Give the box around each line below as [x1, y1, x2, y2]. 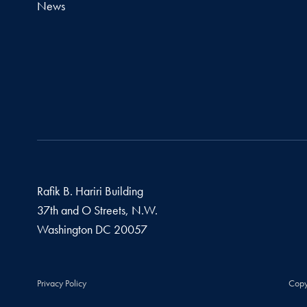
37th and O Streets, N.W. [36, 202, 158, 219]
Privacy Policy [36, 277, 86, 290]
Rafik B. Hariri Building [36, 183, 143, 199]
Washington [36, 221, 93, 238]
